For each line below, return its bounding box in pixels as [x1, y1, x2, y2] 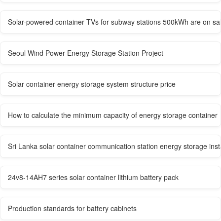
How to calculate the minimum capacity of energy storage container [8, 110, 218, 120]
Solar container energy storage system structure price [8, 78, 176, 89]
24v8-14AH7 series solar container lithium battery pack [8, 172, 179, 182]
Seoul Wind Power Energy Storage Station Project [8, 47, 163, 58]
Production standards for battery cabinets [8, 203, 137, 213]
